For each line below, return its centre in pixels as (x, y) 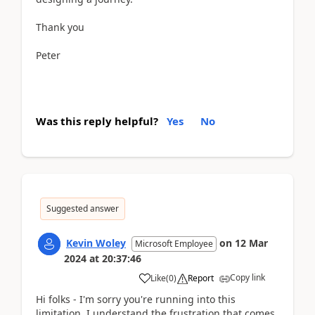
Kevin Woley (96, 243)
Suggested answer (83, 208)
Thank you (60, 27)
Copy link (247, 277)
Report (201, 278)
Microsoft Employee (174, 243)
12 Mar (251, 243)
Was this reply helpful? (97, 121)
